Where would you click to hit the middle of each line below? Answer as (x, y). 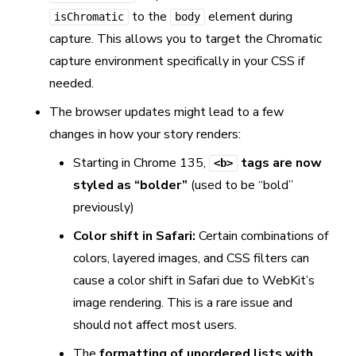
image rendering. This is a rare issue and (183, 303)
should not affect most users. (155, 325)
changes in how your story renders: (145, 134)
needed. (72, 83)
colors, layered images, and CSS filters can (191, 258)
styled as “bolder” (130, 185)
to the (149, 17)
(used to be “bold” (240, 185)
